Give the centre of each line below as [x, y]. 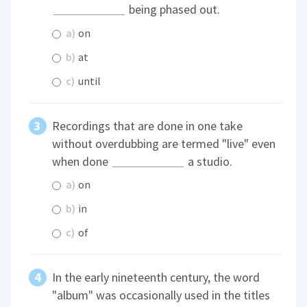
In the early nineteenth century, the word [156, 278]
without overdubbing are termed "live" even [164, 143]
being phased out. [173, 10]
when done [82, 161]
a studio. [209, 161]
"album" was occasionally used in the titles [161, 295]
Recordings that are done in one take [148, 125]
